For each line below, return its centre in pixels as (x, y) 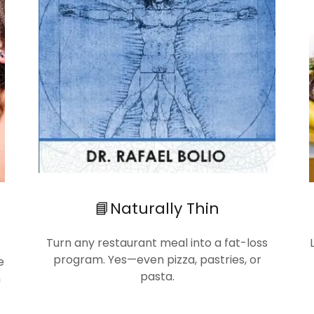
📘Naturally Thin (157, 208)
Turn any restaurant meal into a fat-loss (157, 243)
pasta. (157, 276)
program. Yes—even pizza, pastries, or (157, 259)
